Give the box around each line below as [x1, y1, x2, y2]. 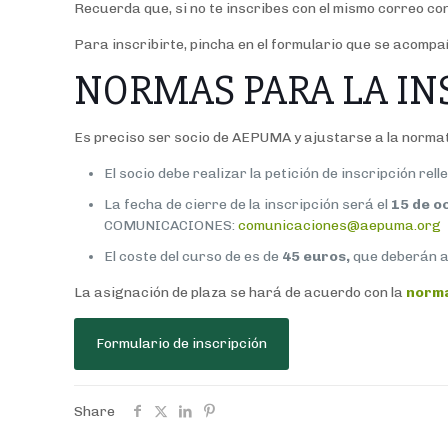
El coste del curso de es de [104, 248, 283, 266]
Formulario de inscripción [96, 335, 268, 353]
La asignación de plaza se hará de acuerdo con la [74, 284, 407, 302]
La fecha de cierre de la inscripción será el [104, 196, 389, 214]
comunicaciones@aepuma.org [238, 217, 442, 235]
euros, [303, 248, 354, 266]
